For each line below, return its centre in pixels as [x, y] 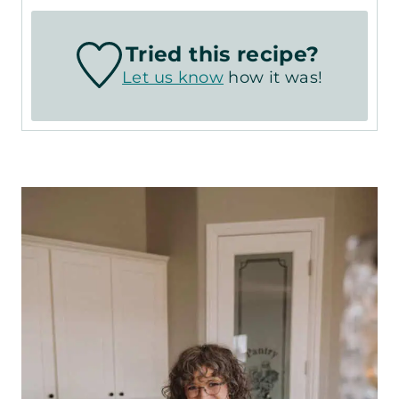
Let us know [173, 78]
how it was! [273, 78]
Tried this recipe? [222, 54]
